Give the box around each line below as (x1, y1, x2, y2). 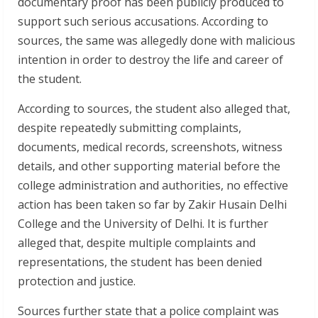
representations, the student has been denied (18, 254, 262, 270)
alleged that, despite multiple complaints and (18, 235, 256, 251)
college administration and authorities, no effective (18, 177, 288, 193)
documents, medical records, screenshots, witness (18, 139, 283, 155)
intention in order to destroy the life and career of (18, 52, 283, 67)
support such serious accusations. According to (18, 13, 268, 29)
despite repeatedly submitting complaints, (18, 120, 241, 136)
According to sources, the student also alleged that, (18, 101, 290, 116)
